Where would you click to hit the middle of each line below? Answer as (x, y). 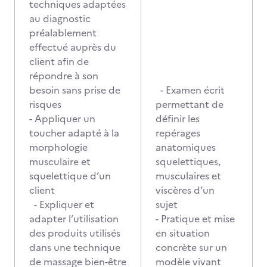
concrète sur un (191, 247)
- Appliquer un (62, 119)
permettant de (190, 104)
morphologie (58, 147)
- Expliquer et (62, 204)
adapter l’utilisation (74, 219)
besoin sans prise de (75, 90)
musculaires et (188, 176)
